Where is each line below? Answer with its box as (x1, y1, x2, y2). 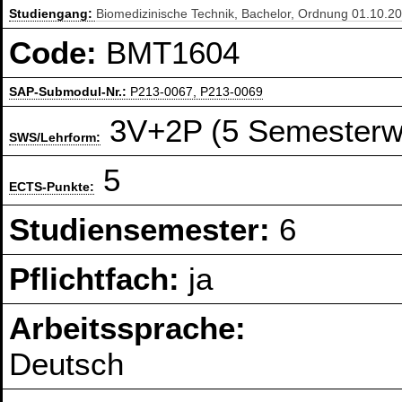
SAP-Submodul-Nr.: (9, 84, 131, 100)
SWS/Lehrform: (9, 130, 101, 145)
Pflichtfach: (9, 261, 189, 297)
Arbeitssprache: (9, 310, 247, 346)
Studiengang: (9, 6, 97, 22)
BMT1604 (106, 35, 240, 71)
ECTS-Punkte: (9, 179, 95, 195)
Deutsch (9, 346, 125, 382)
